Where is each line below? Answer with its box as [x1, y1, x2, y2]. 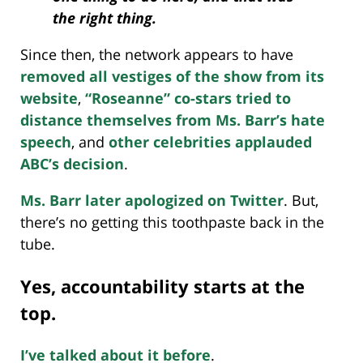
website [20, 88, 78, 108]
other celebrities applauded [109, 131, 312, 152]
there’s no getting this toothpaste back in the [20, 211, 324, 232]
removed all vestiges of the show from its [20, 66, 324, 86]
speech [20, 131, 71, 152]
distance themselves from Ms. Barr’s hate [20, 109, 325, 130]
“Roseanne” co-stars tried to [85, 88, 291, 108]
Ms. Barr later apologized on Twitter [20, 190, 284, 210]
